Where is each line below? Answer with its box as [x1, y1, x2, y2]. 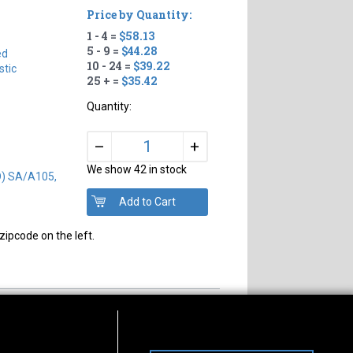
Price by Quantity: [86, 6, 191, 22]
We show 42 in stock [86, 162, 187, 176]
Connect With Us [120, 334, 217, 350]
